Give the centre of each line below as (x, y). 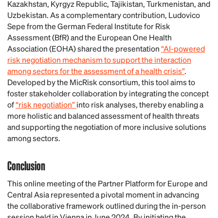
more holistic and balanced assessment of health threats (103, 115)
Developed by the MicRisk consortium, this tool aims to (101, 82)
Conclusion (26, 165)
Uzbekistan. (28, 15)
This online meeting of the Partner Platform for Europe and (107, 183)
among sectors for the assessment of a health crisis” (96, 71)
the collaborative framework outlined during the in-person (107, 205)
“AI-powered (183, 48)
